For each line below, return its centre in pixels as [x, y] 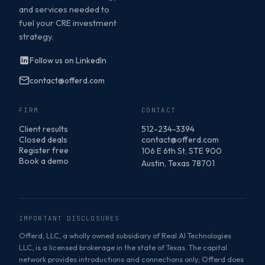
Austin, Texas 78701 [178, 164]
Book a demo [44, 161]
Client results [43, 129]
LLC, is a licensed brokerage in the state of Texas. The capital [123, 248]
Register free [44, 151]
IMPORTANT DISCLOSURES [70, 219]
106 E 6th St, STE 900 [182, 151]
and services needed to [64, 9]
